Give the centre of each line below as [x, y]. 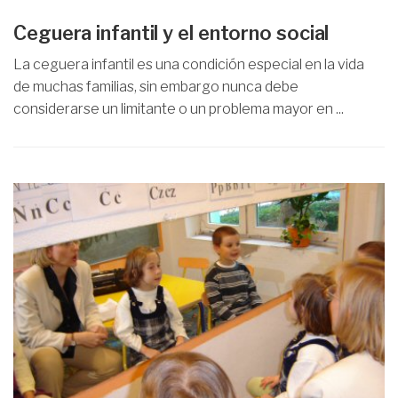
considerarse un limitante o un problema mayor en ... [179, 109]
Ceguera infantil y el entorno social [171, 33]
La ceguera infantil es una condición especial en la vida [189, 64]
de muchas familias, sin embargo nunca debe [156, 87]
